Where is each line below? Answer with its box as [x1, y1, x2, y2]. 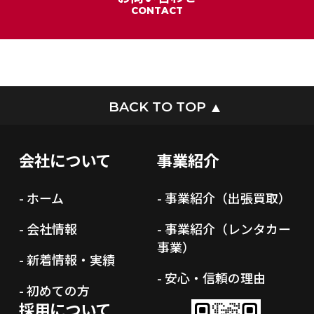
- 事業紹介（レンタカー [156, 219, 291, 238]
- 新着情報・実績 [18, 250, 115, 268]
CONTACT [131, 4, 183, 16]
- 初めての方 [18, 280, 90, 299]
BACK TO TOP [108, 98, 206, 115]
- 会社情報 [18, 219, 77, 238]
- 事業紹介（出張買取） [156, 188, 291, 207]
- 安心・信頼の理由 [156, 268, 266, 287]
